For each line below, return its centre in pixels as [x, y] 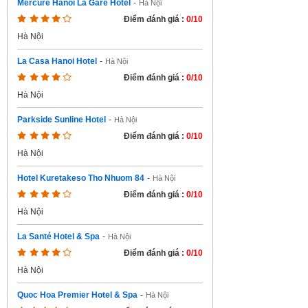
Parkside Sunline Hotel [62, 120]
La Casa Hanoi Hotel [57, 61]
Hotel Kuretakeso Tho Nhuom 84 [81, 178]
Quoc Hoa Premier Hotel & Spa [77, 295]
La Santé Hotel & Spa [58, 236]
